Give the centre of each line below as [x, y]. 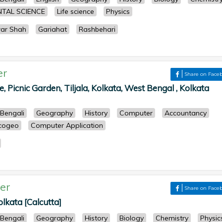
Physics [118, 11]
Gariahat [53, 29]
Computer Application [67, 125]
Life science [76, 11]
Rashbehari [97, 29]
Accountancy [186, 113]
